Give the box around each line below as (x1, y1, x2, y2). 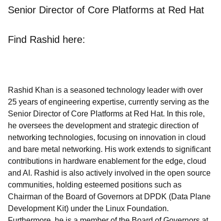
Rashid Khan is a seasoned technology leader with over (8, 86, 203, 94)
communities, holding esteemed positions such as (8, 181, 182, 189)
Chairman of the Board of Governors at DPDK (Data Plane (8, 192, 211, 201)
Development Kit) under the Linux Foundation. (8, 204, 169, 213)
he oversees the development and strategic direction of (8, 121, 198, 130)
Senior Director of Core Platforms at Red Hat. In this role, (8, 110, 205, 118)
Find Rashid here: (8, 34, 85, 45)
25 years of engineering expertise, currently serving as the (8, 98, 209, 106)
